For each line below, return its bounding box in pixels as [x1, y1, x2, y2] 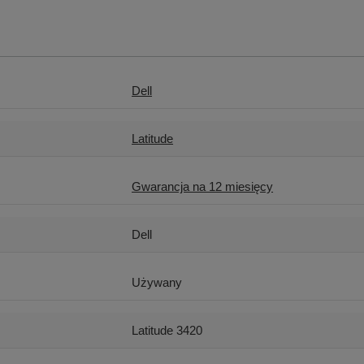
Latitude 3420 [132, 323, 203, 338]
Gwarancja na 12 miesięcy [132, 180, 274, 194]
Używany [132, 275, 183, 290]
